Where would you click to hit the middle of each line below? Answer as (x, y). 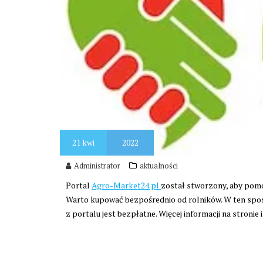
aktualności (159, 166)
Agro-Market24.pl (126, 186)
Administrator (97, 166)
